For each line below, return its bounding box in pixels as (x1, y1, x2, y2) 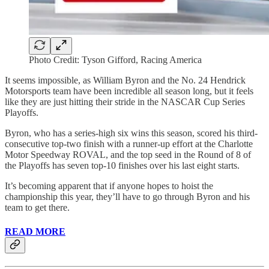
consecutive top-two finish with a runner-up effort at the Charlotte (5, 139, 253, 150)
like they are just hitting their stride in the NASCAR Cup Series (5, 97, 245, 107)
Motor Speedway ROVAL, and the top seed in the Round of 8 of (5, 150, 251, 160)
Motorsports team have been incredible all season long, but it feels (5, 86, 253, 97)
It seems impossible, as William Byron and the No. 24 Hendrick (5, 75, 246, 86)
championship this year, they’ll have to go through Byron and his (5, 192, 250, 202)
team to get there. (5, 202, 70, 213)
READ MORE (5, 226, 65, 237)
